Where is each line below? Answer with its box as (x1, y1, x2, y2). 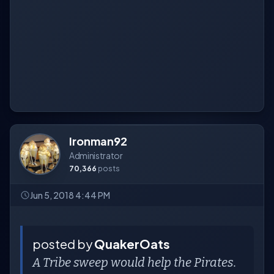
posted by (32, 236, 94, 251)
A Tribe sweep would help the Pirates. (32, 255, 239, 270)
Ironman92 (69, 134, 127, 148)
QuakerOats (94, 236, 170, 251)
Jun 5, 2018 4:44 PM (30, 190, 110, 201)
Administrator (69, 150, 123, 161)
